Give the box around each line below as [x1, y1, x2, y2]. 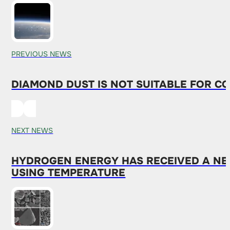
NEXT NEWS [11, 125, 53, 135]
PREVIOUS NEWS [11, 49, 72, 59]
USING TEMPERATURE [11, 166, 126, 180]
